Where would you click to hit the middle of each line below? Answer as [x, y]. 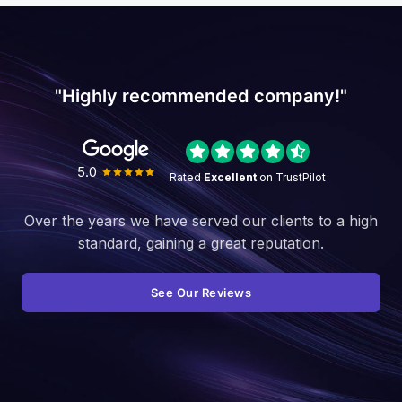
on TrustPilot [291, 178]
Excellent [230, 178]
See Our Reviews [201, 292]
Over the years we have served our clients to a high [201, 220]
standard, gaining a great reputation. [201, 243]
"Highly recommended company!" [201, 96]
